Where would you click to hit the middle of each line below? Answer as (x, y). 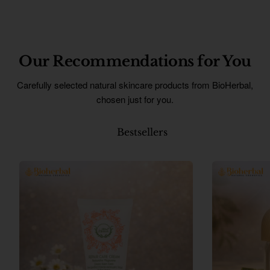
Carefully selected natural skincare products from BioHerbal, (135, 84)
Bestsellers (142, 132)
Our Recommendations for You (135, 61)
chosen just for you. (135, 99)
